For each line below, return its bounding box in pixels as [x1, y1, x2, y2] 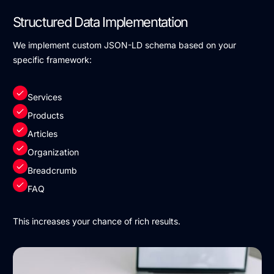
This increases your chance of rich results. [12, 216, 180, 227]
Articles [27, 128, 57, 139]
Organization [27, 147, 79, 158]
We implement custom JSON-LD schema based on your [12, 40, 236, 51]
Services [27, 92, 62, 103]
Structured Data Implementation [12, 14, 188, 31]
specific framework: [12, 54, 92, 65]
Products [27, 110, 64, 121]
